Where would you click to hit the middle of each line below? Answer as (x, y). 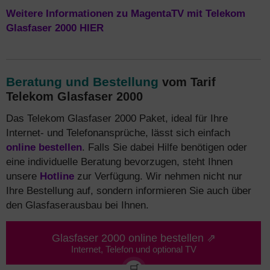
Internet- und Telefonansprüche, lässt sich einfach (118, 133)
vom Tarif (187, 82)
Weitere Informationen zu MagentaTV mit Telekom (126, 13)
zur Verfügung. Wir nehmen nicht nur (158, 176)
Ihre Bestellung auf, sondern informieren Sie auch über (129, 190)
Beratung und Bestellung (82, 82)
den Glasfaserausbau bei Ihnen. (77, 205)
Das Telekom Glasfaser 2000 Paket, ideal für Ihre (117, 118)
